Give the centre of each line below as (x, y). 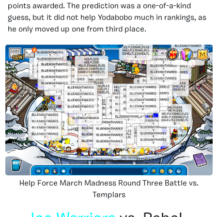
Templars (109, 195)
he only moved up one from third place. (77, 30)
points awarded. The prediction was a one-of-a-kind (99, 7)
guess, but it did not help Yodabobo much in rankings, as (107, 18)
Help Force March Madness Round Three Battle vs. (109, 184)
